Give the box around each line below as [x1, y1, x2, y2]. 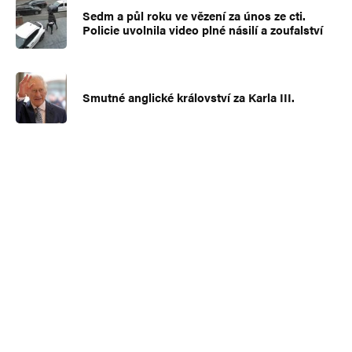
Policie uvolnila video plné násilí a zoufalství [82, 21, 323, 38]
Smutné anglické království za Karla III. [82, 89, 295, 106]
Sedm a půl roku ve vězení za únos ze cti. [82, 7, 306, 24]
